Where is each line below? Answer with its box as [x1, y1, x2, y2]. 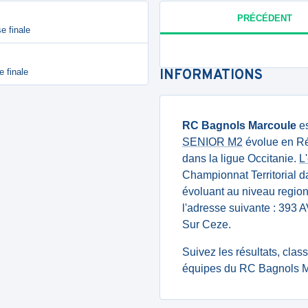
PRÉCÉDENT [236, 12, 292, 23]
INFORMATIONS [159, 67, 263, 85]
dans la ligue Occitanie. [182, 153, 299, 164]
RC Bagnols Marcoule [182, 120, 296, 131]
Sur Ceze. [182, 219, 231, 230]
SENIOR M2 [182, 136, 243, 148]
